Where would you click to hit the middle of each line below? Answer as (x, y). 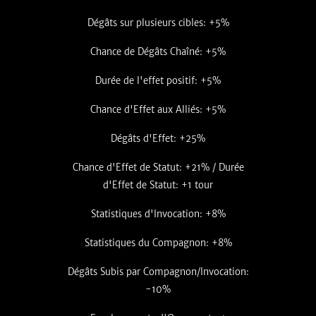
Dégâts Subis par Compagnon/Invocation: (158, 272)
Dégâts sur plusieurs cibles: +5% (158, 23)
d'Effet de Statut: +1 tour (158, 185)
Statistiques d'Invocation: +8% (158, 214)
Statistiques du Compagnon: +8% (158, 243)
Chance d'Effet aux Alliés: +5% (158, 110)
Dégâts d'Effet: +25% (158, 139)
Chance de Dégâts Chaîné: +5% (158, 52)
